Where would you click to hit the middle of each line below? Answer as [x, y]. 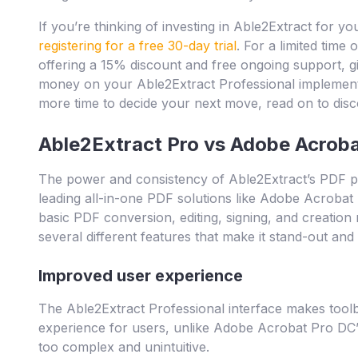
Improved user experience [141, 276]
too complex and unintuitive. [124, 347]
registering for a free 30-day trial [137, 46]
